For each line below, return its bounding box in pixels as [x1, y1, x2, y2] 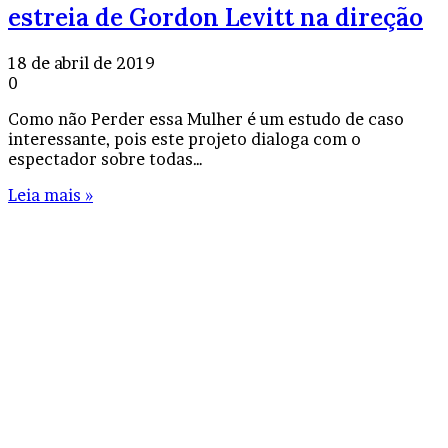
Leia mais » [8, 184, 93, 205]
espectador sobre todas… [8, 148, 203, 169]
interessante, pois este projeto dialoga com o [8, 128, 361, 149]
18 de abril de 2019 [8, 52, 155, 73]
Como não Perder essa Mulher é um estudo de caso [8, 108, 404, 129]
